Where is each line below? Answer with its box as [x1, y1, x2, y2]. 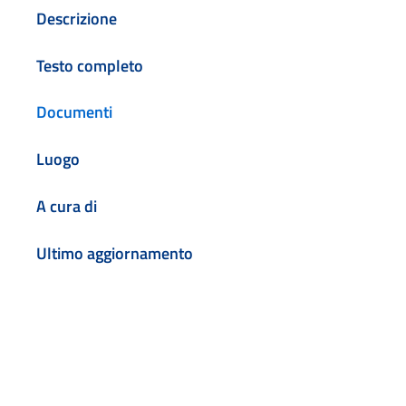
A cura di [36, 194, 97, 219]
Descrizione [36, 5, 117, 31]
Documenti [36, 100, 112, 125]
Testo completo [36, 53, 143, 78]
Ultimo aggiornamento [36, 240, 193, 266]
